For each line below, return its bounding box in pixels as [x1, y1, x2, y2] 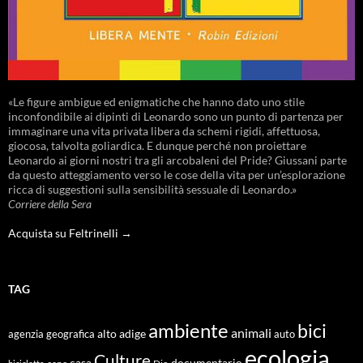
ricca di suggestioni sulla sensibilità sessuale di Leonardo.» [8, 181, 297, 196]
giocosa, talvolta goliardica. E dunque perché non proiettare [8, 138, 306, 152]
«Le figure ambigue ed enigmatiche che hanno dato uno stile [8, 94, 305, 109]
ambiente [148, 318, 228, 342]
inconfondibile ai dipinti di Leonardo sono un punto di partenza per [8, 109, 344, 123]
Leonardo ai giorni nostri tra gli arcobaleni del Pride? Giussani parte [8, 152, 347, 167]
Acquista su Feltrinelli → [8, 225, 132, 240]
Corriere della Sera [8, 196, 92, 211]
